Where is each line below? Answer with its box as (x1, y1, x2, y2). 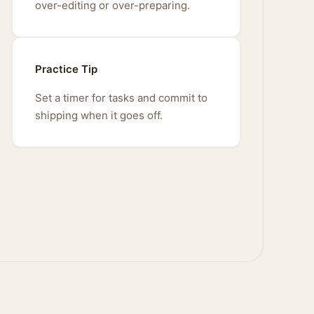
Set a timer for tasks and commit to (35, 91, 207, 104)
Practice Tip (35, 62, 97, 76)
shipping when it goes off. (35, 109, 163, 122)
